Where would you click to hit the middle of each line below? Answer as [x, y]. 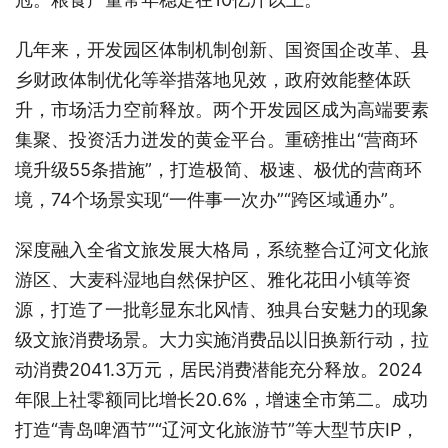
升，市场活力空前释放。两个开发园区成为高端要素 [222, 109]
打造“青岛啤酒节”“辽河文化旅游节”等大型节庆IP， [217, 429]
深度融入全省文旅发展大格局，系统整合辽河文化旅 [222, 249]
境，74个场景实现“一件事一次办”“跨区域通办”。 [210, 199]
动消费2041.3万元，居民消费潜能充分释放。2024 [219, 369]
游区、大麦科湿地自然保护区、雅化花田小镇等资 [213, 279]
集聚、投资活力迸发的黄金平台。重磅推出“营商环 [216, 139]
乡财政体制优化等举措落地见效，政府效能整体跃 [213, 79]
